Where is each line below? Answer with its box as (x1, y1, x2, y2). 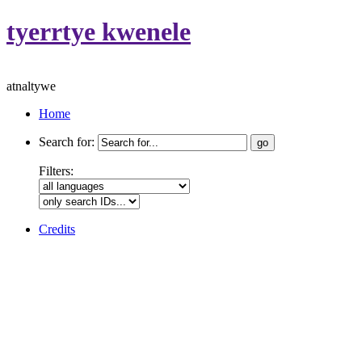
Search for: (39, 134, 95, 149)
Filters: (39, 163, 74, 178)
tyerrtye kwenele (6, 17, 191, 47)
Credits (39, 221, 75, 236)
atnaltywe (6, 78, 56, 93)
